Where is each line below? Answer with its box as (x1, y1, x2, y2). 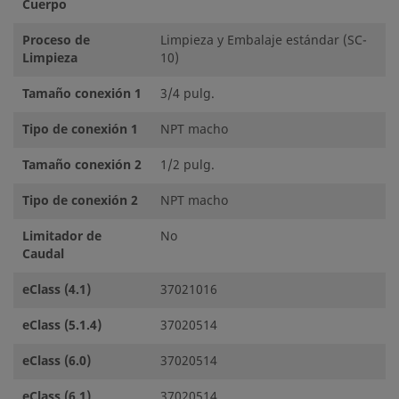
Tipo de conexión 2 (22, 191, 138, 210)
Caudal (22, 245, 64, 264)
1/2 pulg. (160, 156, 215, 175)
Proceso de (22, 31, 90, 50)
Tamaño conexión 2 (22, 156, 142, 175)
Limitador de (22, 227, 102, 246)
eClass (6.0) (22, 352, 91, 370)
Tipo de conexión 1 (22, 120, 138, 139)
